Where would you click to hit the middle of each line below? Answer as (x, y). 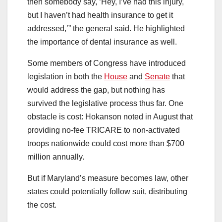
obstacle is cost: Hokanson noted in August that (110, 117)
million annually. (56, 157)
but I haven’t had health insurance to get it (100, 15)
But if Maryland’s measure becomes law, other (108, 178)
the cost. (42, 205)
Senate (157, 77)
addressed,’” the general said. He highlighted (106, 29)
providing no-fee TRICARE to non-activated (104, 130)
